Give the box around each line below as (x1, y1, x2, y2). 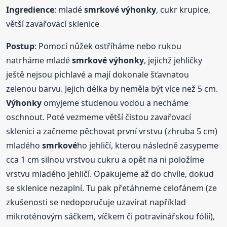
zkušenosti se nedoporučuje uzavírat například (6, 197, 186, 208)
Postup (6, 41, 35, 52)
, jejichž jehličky (144, 55, 203, 66)
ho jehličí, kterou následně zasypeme (77, 140, 219, 152)
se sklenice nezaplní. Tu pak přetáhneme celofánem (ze (6, 182, 217, 194)
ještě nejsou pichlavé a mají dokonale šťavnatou (6, 69, 190, 81)
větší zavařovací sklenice (6, 18, 100, 30)
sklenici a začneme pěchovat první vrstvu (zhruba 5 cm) (6, 126, 218, 137)
